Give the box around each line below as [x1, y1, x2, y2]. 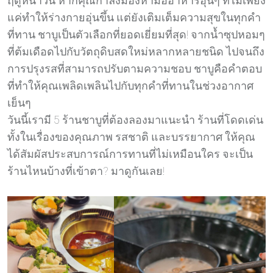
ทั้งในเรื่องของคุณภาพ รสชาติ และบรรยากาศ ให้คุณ [7, 130, 255, 143]
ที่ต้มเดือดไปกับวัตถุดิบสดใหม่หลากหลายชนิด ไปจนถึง [7, 44, 264, 58]
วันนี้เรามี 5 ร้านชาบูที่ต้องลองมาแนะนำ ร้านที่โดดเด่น [7, 113, 263, 126]
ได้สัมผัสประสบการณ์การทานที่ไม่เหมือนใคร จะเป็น [7, 147, 253, 160]
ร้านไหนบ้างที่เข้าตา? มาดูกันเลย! [7, 164, 165, 177]
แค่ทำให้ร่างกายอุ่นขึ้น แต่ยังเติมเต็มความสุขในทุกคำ [7, 10, 261, 24]
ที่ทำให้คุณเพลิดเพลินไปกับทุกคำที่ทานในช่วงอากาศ [7, 79, 253, 92]
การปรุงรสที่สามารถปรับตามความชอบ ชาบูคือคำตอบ [7, 62, 262, 75]
